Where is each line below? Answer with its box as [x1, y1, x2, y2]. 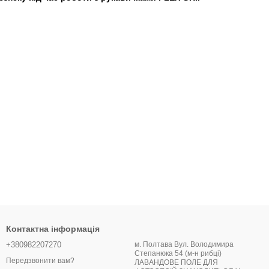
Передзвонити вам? [6, 256, 74, 265]
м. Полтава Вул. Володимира [134, 240, 234, 249]
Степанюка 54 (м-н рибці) [134, 249, 222, 258]
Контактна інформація [6, 224, 100, 234]
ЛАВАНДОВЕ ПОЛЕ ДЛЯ [134, 258, 218, 267]
